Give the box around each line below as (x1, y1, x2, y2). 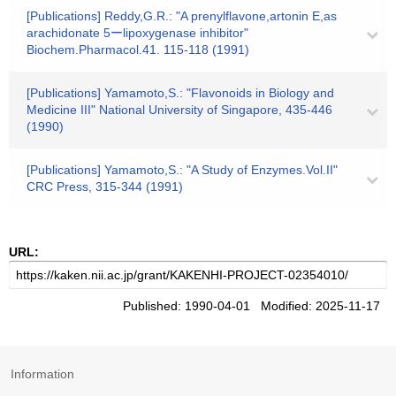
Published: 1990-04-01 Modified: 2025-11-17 (123, 299, 387, 313)
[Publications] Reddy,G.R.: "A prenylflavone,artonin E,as (27, 9, 337, 23)
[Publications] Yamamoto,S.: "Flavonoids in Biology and (27, 86, 334, 100)
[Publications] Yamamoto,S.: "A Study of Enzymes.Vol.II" (27, 163, 338, 177)
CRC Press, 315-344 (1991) (27, 179, 183, 194)
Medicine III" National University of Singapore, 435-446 (27, 103, 332, 117)
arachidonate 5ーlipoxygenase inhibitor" (27, 26, 248, 40)
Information (11, 367, 74, 381)
